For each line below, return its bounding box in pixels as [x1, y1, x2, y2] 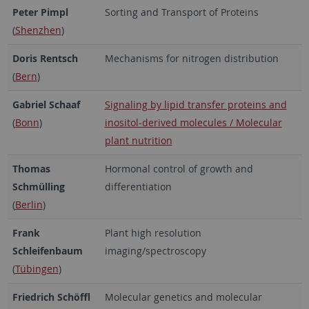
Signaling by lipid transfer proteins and [104, 97, 287, 111]
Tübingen [14, 261, 59, 275]
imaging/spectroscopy [104, 243, 206, 257]
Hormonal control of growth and [104, 161, 253, 175]
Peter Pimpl [12, 5, 68, 19]
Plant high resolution [104, 226, 201, 239]
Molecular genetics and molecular [104, 290, 262, 303]
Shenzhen [14, 23, 61, 37]
